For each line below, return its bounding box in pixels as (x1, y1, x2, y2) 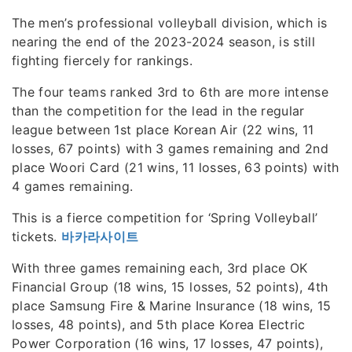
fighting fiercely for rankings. (12, 52, 192, 68)
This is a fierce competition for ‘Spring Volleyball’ (12, 209, 318, 225)
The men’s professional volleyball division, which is (12, 14, 328, 31)
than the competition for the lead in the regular (12, 102, 305, 119)
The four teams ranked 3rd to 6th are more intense (12, 83, 329, 100)
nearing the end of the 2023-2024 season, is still (12, 33, 316, 49)
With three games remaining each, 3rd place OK (12, 259, 308, 276)
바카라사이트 (61, 228, 139, 244)
